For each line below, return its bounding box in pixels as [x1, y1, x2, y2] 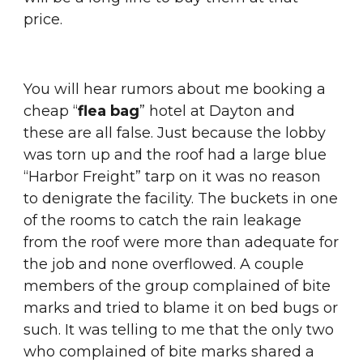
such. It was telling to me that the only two [23, 321, 335, 339]
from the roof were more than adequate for [23, 233, 340, 251]
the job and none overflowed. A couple [23, 255, 305, 273]
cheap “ [23, 102, 79, 120]
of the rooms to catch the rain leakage [23, 211, 302, 229]
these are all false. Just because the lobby [23, 124, 327, 142]
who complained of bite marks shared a [23, 343, 315, 361]
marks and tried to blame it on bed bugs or [23, 299, 339, 317]
